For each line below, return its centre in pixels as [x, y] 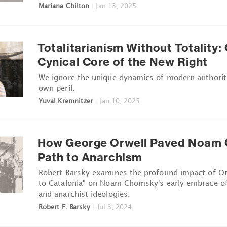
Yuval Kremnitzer [66, 101]
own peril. [57, 87]
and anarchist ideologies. [85, 193]
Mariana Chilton [64, 5]
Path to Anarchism [90, 157]
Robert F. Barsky [65, 206]
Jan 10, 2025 [120, 101]
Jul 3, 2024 [115, 206]
